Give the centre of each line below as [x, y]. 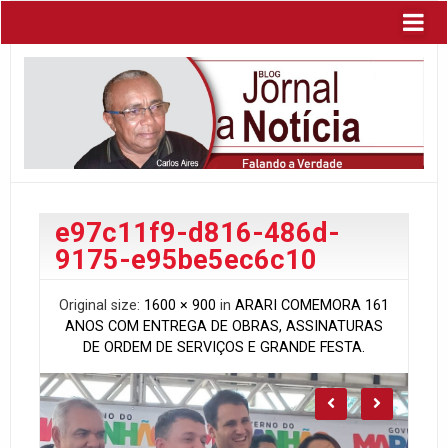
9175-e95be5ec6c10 [186, 259]
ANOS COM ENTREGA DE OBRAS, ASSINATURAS [224, 326]
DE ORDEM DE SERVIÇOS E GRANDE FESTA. [224, 347]
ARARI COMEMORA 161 [312, 305]
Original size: [101, 305]
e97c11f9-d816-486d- [197, 232]
